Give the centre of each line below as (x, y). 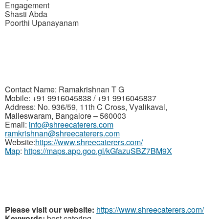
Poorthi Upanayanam (42, 23)
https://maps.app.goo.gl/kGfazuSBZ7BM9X (98, 151)
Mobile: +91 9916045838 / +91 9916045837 (81, 98)
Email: (17, 125)
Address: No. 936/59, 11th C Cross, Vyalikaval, (86, 107)
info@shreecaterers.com (71, 125)
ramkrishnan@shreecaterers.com (62, 133)
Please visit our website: (50, 210)
